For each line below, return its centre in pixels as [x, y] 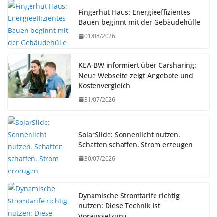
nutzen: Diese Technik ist [119, 206]
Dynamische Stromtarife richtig [129, 196]
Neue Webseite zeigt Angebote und [136, 75]
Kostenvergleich [104, 85]
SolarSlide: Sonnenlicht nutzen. [129, 134]
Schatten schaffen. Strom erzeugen [136, 144]
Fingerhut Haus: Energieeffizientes [134, 12]
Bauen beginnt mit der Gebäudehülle [139, 22]
